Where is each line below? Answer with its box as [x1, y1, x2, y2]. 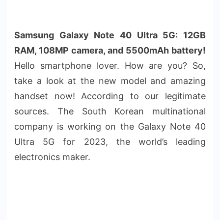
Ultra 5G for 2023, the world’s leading [14, 136, 206, 147]
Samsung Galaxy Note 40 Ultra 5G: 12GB [14, 29, 206, 40]
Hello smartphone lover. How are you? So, [14, 60, 206, 71]
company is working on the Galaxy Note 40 [14, 121, 206, 132]
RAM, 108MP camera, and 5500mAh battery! [14, 45, 206, 55]
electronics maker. [14, 151, 90, 162]
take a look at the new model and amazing [14, 75, 206, 86]
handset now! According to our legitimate [14, 90, 206, 101]
